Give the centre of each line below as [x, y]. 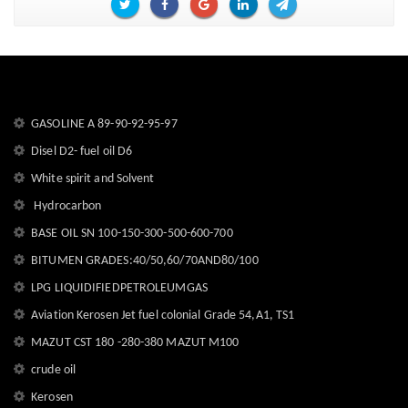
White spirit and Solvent [93, 179]
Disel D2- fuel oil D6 [82, 152]
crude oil [54, 371]
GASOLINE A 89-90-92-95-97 [104, 125]
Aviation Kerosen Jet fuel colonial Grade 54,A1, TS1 [163, 316]
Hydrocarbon [66, 207]
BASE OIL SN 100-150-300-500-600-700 [132, 234]
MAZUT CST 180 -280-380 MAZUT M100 [135, 343]
